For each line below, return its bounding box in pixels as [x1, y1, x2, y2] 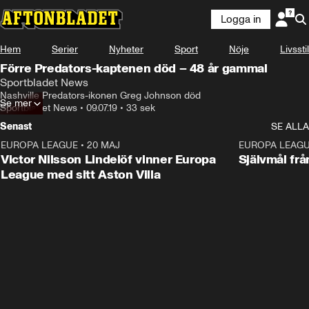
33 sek [126, 102, 155, 114]
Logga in [221, 13, 261, 26]
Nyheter [109, 43, 143, 55]
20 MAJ [87, 139, 120, 151]
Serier [52, 43, 78, 55]
